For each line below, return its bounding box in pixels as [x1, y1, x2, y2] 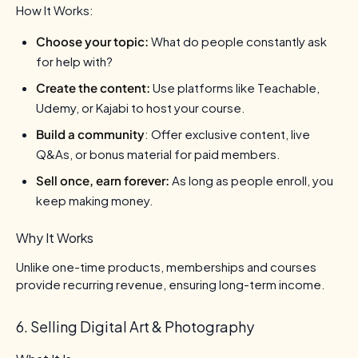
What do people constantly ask [149, 33, 327, 49]
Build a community [36, 125, 145, 141]
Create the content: [36, 79, 150, 95]
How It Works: [16, 2, 93, 18]
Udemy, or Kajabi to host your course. [36, 99, 245, 115]
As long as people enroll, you [169, 172, 333, 188]
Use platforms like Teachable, [150, 79, 320, 95]
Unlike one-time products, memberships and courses [16, 258, 316, 274]
